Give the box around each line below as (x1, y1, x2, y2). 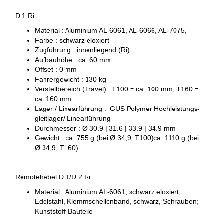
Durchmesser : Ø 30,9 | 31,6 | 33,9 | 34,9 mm (35, 124, 175, 132)
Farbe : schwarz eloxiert (35, 36, 109, 44)
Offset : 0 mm (35, 65, 77, 73)
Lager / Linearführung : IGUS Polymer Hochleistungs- (35, 104, 200, 112)
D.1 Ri (15, 11, 34, 20)
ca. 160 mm (35, 94, 71, 103)
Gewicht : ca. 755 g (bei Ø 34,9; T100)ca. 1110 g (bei (35, 133, 199, 142)
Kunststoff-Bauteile (35, 207, 93, 215)
